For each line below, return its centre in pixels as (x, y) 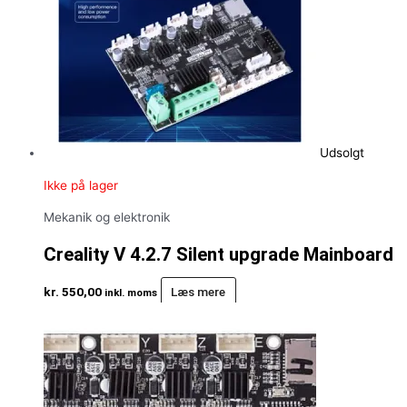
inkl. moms (131, 293)
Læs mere (199, 292)
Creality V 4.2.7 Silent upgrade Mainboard (218, 255)
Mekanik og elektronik (107, 218)
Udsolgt (342, 152)
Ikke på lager (81, 185)
